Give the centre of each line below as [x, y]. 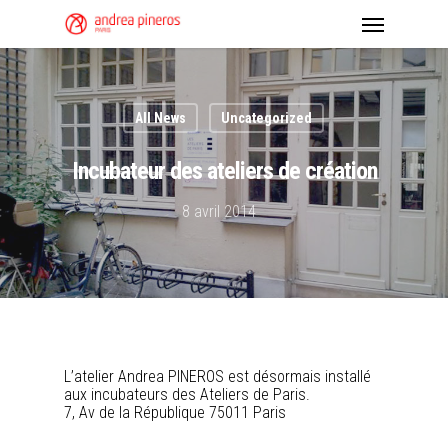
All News [160, 118]
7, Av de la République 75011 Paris [175, 412]
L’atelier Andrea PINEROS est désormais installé [217, 376]
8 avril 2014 [219, 211]
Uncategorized [266, 118]
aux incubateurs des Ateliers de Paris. [187, 394]
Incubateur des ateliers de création [224, 171]
